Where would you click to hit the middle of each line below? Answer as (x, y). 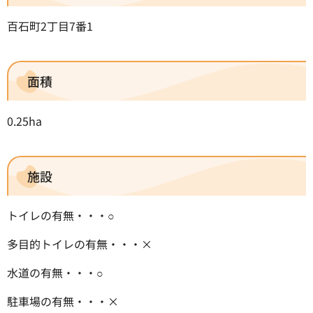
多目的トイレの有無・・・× (80, 243)
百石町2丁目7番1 (50, 26)
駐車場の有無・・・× (63, 301)
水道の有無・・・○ (55, 272)
